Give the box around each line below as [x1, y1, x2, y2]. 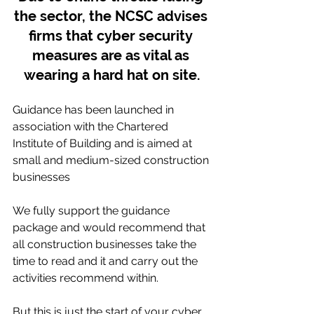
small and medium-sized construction [13, 153, 212, 168]
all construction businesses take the [13, 238, 199, 252]
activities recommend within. [13, 271, 158, 285]
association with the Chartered [13, 120, 171, 134]
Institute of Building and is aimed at [13, 137, 195, 151]
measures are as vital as [32, 47, 193, 64]
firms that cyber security [29, 27, 196, 45]
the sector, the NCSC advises [13, 8, 211, 25]
